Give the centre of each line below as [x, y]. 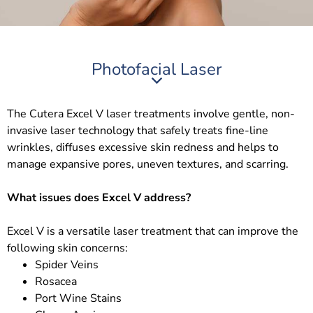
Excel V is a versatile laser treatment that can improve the [153, 231]
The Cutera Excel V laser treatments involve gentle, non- [151, 114]
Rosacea [56, 282]
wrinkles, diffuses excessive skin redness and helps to [143, 147]
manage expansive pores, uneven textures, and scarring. [148, 164]
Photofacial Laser [156, 69]
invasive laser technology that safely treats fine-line [138, 131]
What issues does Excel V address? [99, 198]
